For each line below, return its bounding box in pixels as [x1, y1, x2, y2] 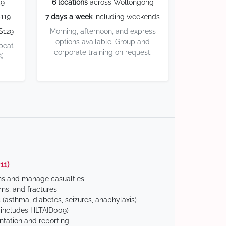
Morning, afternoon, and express [49, 27, 156, 35]
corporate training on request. [53, 48, 152, 56]
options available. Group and [55, 38, 150, 46]
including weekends [92, 13, 160, 21]
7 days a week [45, 13, 92, 21]
